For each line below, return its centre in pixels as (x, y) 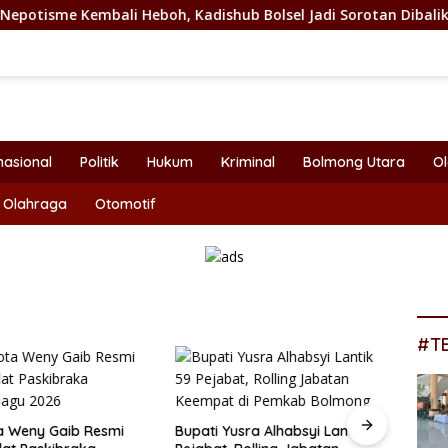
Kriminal (248, 162)
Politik (99, 162)
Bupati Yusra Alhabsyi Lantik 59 (280, 431)
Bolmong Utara (354, 162)
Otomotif (125, 204)
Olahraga (35, 204)
